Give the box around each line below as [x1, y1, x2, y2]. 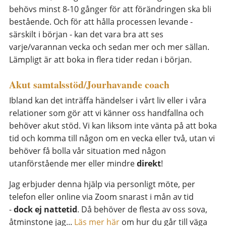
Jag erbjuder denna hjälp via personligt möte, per [9, 179, 195, 190]
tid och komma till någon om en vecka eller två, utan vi [9, 133, 215, 144]
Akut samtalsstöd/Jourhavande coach [9, 77, 169, 92]
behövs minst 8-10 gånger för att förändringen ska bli [9, 4, 211, 15]
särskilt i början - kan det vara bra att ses [9, 29, 163, 40]
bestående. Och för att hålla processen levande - [9, 16, 193, 28]
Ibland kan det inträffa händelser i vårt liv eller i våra [9, 95, 206, 106]
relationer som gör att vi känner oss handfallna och [9, 107, 204, 119]
